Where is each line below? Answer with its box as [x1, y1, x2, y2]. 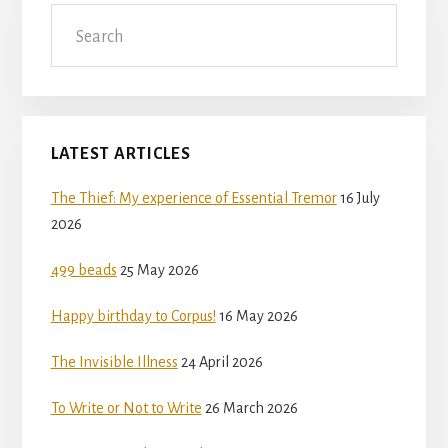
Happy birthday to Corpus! [50, 308, 216, 325]
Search [49, 8, 94, 25]
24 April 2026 [180, 354, 263, 371]
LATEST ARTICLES [50, 145, 191, 164]
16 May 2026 [218, 308, 298, 325]
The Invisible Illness [50, 354, 178, 371]
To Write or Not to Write [50, 400, 202, 417]
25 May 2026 [119, 262, 199, 279]
